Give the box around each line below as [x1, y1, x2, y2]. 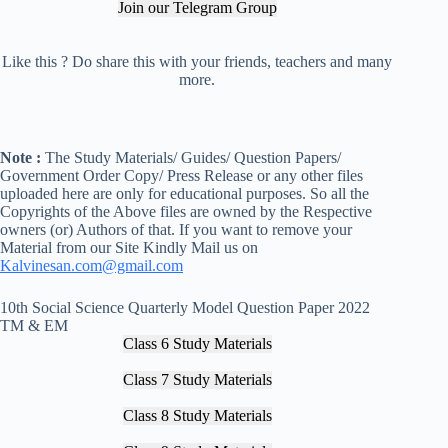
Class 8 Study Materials [122, 406, 272, 424]
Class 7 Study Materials [122, 370, 272, 388]
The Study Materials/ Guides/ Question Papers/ [45, 148, 341, 166]
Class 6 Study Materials [122, 334, 272, 352]
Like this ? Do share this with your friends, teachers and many [2, 52, 393, 70]
